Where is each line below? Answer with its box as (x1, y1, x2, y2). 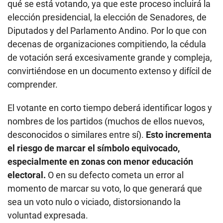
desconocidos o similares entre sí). (7, 129, 146, 140)
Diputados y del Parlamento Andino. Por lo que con (7, 25, 207, 36)
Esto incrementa (146, 129, 212, 140)
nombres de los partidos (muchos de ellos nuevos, (7, 116, 205, 127)
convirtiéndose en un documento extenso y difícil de (7, 66, 212, 77)
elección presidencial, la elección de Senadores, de (7, 12, 207, 23)
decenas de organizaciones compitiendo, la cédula (7, 39, 206, 50)
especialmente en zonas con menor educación (7, 156, 193, 167)
